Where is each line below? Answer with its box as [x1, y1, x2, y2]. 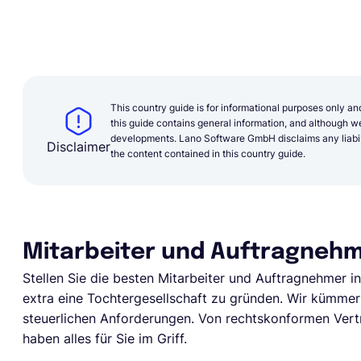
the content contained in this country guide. [110, 147, 305, 160]
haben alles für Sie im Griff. [23, 330, 187, 346]
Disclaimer [47, 139, 110, 155]
